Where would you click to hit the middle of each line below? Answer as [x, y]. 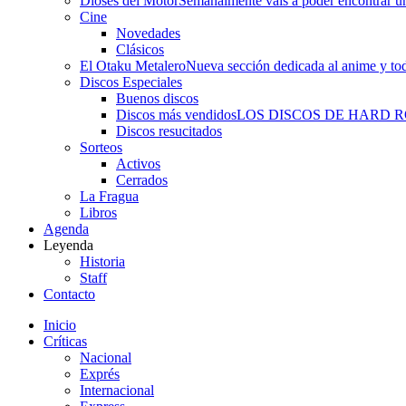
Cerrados [142, 180]
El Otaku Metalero [133, 66]
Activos [138, 164]
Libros [98, 213]
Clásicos [140, 49]
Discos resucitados [169, 131]
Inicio [60, 325]
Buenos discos [157, 98]
